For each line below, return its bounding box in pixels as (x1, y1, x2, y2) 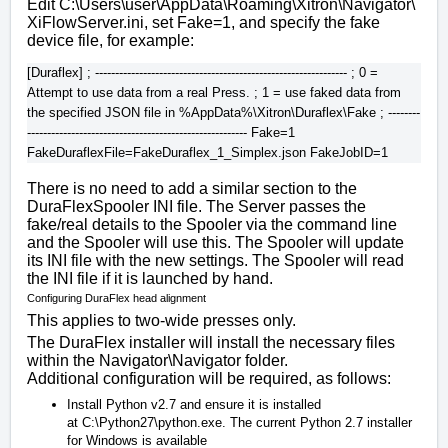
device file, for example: (27, 31, 194, 49)
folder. (241, 351, 288, 369)
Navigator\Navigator (99, 351, 241, 369)
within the (27, 351, 99, 369)
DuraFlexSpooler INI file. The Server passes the (27, 197, 366, 215)
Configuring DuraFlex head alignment (27, 291, 206, 304)
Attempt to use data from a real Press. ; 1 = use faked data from (27, 84, 401, 100)
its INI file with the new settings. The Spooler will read (27, 251, 404, 269)
